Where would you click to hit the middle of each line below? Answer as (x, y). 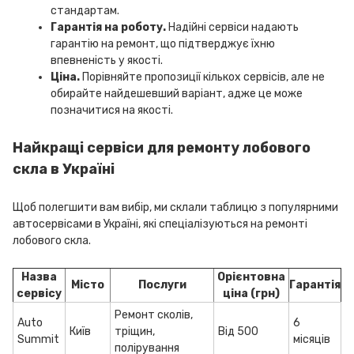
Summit (38, 339)
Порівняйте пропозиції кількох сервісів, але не (202, 77)
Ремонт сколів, (154, 315)
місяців (312, 339)
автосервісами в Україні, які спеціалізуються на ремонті (160, 224)
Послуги (162, 285)
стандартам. (85, 11)
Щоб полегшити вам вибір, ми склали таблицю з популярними (175, 207)
